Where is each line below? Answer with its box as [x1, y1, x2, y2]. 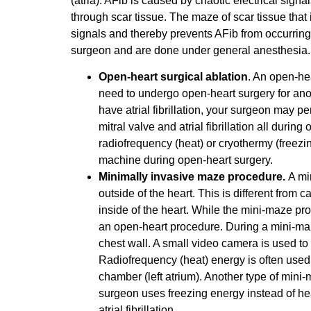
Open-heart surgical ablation [99, 71, 248, 83]
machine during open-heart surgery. [99, 154, 276, 167]
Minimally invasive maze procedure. [99, 171, 288, 183]
